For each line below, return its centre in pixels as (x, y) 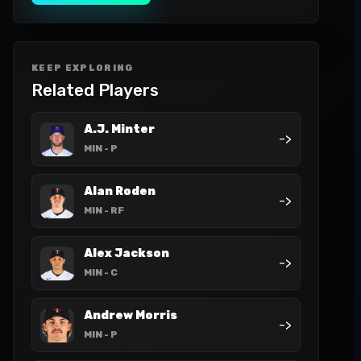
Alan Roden (120, 191)
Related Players (95, 90)
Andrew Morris (131, 315)
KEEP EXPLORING (83, 68)
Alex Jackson (127, 253)
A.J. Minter (119, 129)
